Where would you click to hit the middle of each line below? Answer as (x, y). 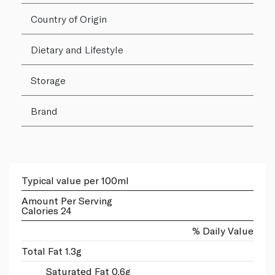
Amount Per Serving (67, 200)
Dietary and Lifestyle (77, 49)
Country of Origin (69, 18)
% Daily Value (223, 230)
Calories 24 (47, 210)
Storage (48, 80)
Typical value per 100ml (75, 180)
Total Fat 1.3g (52, 250)
